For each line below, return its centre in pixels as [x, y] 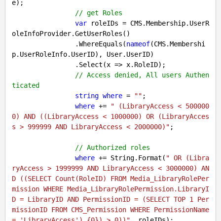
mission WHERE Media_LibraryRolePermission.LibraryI [110, 189]
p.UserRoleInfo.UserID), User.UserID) [83, 55]
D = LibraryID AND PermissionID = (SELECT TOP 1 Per [110, 200]
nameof [138, 44]
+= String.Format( [130, 158]
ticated [26, 86]
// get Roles [99, 13]
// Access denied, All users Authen [142, 75]
